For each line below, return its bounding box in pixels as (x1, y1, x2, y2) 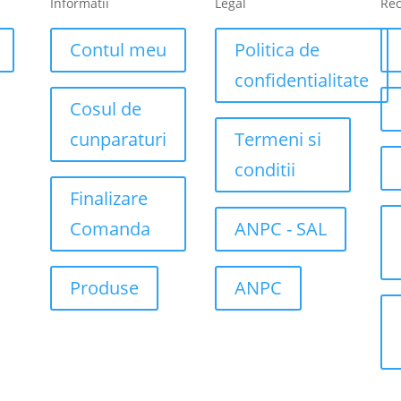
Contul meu (69, 37, 166, 62)
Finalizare (69, 186, 148, 210)
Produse (69, 276, 139, 301)
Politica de (235, 37, 320, 62)
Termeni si (235, 126, 322, 151)
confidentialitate (235, 67, 370, 92)
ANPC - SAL (235, 217, 328, 241)
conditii (235, 157, 296, 182)
